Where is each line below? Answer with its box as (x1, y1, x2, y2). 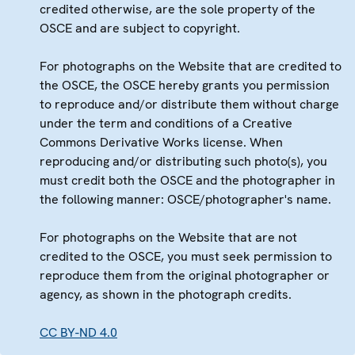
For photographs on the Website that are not (40, 228, 297, 246)
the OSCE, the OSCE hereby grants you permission (40, 76, 330, 94)
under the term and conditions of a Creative (40, 114, 292, 132)
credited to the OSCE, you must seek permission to (40, 247, 332, 265)
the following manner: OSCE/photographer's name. (40, 190, 331, 208)
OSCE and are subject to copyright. (40, 19, 240, 36)
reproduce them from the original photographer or (40, 266, 330, 284)
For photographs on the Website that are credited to (40, 57, 342, 74)
